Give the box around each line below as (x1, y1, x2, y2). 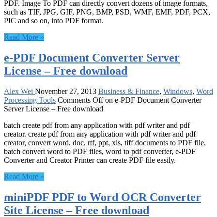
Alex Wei (4, 87, 35, 96)
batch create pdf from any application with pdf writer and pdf (4, 121, 190, 130)
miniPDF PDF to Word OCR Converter (4, 190, 201, 203)
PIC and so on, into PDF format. (4, 16, 103, 25)
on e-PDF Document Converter (103, 96, 201, 105)
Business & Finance (98, 87, 159, 96)
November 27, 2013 (35, 87, 96, 96)
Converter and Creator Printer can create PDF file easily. (4, 156, 176, 165)
